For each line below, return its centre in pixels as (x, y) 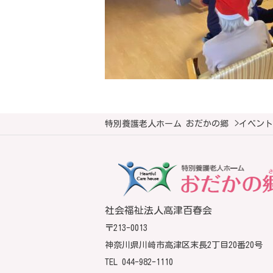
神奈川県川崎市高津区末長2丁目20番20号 (184, 245)
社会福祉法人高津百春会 (158, 210)
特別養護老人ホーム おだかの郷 (167, 124)
